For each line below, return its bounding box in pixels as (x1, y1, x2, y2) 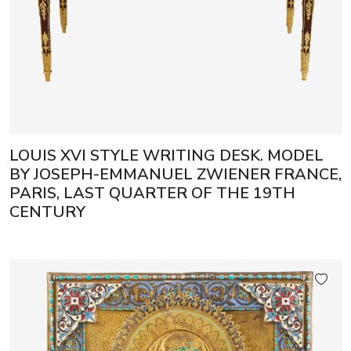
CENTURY (9, 201, 85, 223)
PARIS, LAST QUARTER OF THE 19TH (9, 183, 295, 204)
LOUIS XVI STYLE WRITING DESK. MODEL (9, 145, 324, 167)
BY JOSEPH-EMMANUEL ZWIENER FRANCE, (9, 164, 342, 186)
